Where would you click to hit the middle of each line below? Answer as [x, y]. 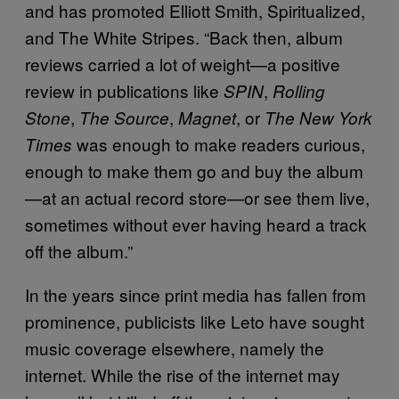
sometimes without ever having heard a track [196, 224]
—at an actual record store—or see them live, [197, 197]
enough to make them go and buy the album [194, 171]
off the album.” [79, 251]
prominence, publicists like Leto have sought [195, 321]
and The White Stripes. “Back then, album [184, 37]
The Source [124, 118]
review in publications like [124, 90]
